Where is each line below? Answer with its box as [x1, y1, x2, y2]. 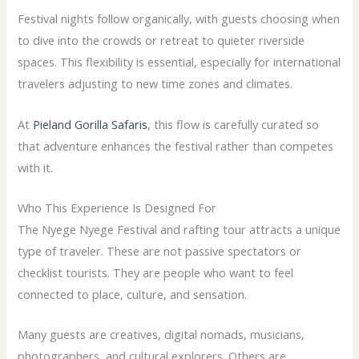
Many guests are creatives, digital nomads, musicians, [18, 326, 305, 343]
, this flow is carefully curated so [147, 115, 320, 132]
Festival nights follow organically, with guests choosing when [18, 10, 341, 27]
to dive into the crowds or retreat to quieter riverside [18, 32, 305, 49]
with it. [18, 159, 54, 175]
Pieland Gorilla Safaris [33, 115, 148, 132]
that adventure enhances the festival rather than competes [18, 137, 334, 154]
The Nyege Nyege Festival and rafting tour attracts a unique [18, 220, 341, 237]
